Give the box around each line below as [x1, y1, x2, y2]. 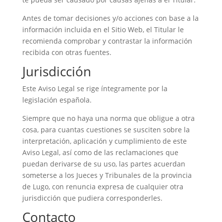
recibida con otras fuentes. [22, 48, 111, 57]
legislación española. [22, 95, 92, 105]
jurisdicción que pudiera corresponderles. [22, 193, 163, 203]
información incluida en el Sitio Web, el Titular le [22, 25, 184, 34]
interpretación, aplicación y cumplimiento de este [22, 136, 187, 146]
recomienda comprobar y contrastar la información [22, 36, 192, 46]
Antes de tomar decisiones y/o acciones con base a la [22, 13, 199, 23]
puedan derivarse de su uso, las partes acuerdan [22, 159, 185, 168]
